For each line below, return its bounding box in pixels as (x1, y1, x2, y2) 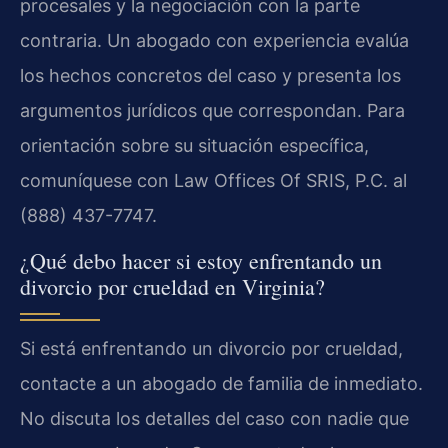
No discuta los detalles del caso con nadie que (20, 407, 409, 429)
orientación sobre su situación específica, (20, 135, 369, 157)
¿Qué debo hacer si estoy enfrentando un (20, 245, 382, 275)
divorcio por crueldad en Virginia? (20, 271, 325, 301)
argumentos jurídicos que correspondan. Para (20, 100, 405, 122)
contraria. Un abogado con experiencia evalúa (20, 30, 409, 52)
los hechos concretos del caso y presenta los (20, 65, 401, 87)
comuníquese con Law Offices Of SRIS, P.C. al (20, 170, 407, 192)
